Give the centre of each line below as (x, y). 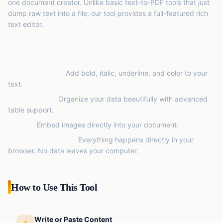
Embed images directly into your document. (107, 125)
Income (40, 95)
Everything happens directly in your (135, 140)
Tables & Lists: (32, 99)
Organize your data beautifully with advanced (132, 99)
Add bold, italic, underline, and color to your (136, 73)
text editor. (26, 24)
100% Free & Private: (42, 140)
